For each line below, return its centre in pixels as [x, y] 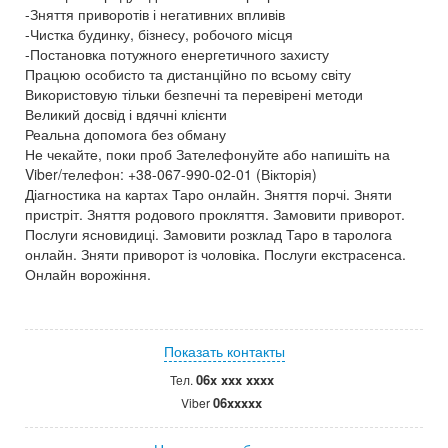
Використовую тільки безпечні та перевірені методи [194, 94]
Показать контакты [224, 351]
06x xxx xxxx [234, 379]
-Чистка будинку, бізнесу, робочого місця [159, 34]
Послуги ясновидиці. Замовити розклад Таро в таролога [208, 234]
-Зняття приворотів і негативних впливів [155, 14]
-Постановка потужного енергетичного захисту [177, 54]
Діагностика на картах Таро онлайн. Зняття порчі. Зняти [208, 194]
